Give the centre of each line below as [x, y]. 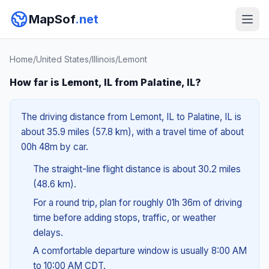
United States [62, 59]
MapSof [52, 19]
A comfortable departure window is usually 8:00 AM [140, 251]
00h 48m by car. [55, 147]
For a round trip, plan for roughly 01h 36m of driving [137, 202]
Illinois [104, 59]
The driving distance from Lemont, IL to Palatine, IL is [131, 117]
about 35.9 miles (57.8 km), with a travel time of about [132, 132]
